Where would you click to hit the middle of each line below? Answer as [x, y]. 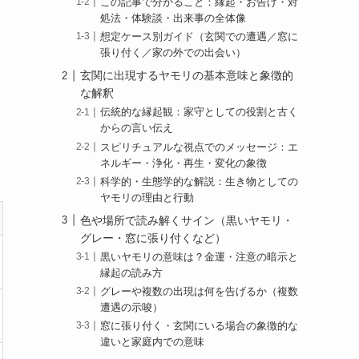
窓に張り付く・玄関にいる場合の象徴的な [200, 327]
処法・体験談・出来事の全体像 [173, 19]
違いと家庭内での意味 [153, 343]
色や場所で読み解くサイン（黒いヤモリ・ [187, 220]
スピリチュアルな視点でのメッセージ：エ [200, 147]
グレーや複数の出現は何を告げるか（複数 [200, 291]
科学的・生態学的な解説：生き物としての [200, 182]
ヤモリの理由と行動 [147, 198]
